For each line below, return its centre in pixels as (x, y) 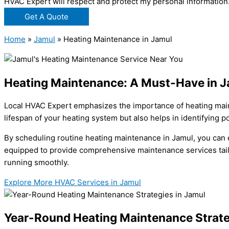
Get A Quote (47, 17)
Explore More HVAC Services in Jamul (73, 182)
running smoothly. (37, 162)
